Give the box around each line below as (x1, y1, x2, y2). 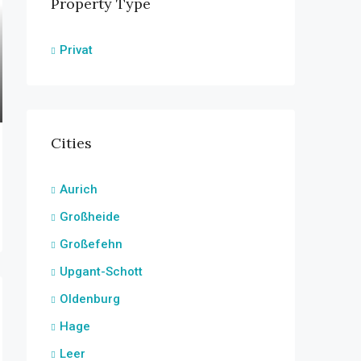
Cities (51, 134, 92, 152)
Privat (60, 43, 93, 57)
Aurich (60, 182, 98, 197)
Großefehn (60, 237, 122, 251)
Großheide (60, 210, 120, 224)
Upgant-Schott (60, 264, 143, 279)
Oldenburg (60, 292, 120, 306)
